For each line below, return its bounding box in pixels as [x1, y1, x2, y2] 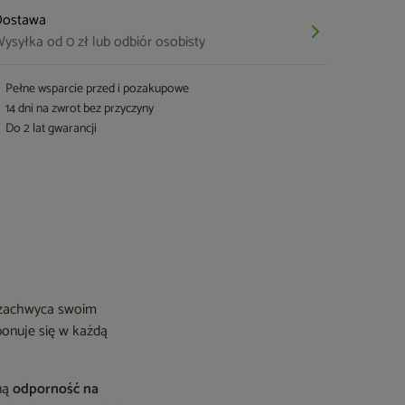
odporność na [13, 377, 99, 401]
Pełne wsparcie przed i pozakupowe [5, 79, 190, 99]
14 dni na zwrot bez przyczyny [5, 99, 155, 119]
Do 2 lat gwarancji [5, 118, 98, 139]
